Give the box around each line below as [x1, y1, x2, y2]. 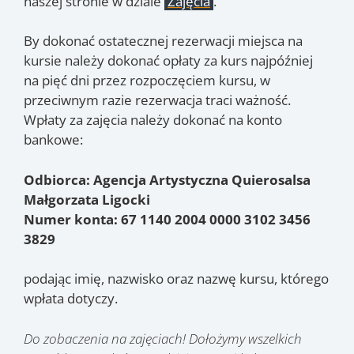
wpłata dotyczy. [24, 289, 118, 308]
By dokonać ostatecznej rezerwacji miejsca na [24, 32, 303, 51]
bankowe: [24, 130, 83, 149]
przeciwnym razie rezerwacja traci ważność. [24, 91, 291, 110]
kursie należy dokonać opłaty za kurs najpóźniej [24, 51, 313, 70]
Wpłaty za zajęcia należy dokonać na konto [24, 111, 282, 130]
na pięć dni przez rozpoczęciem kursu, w [24, 71, 270, 90]
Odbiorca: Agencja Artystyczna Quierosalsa [24, 170, 311, 189]
